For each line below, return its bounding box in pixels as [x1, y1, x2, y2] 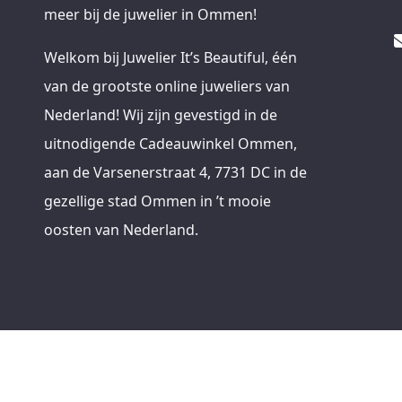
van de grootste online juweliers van [43, 75, 290, 96]
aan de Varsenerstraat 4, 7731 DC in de [43, 162, 307, 182]
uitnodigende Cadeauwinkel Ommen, [43, 133, 297, 153]
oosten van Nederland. [43, 219, 198, 240]
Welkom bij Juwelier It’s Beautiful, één [43, 47, 297, 67]
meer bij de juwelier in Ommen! [43, 4, 257, 24]
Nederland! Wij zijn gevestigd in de [43, 104, 277, 125]
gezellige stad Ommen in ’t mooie [43, 190, 271, 211]
